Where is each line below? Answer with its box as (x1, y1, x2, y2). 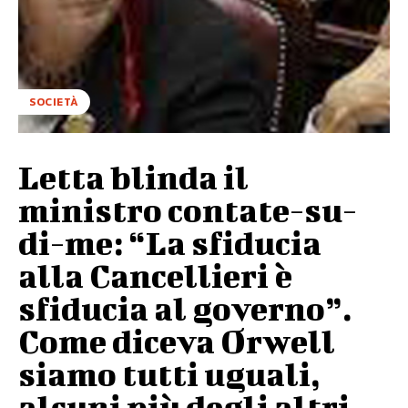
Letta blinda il (18, 157, 249, 196)
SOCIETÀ (29, 93, 79, 110)
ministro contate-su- (18, 189, 357, 229)
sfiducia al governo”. (18, 288, 352, 327)
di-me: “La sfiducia (18, 222, 321, 261)
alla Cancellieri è (18, 255, 292, 294)
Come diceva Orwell (18, 321, 335, 360)
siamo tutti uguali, (18, 353, 321, 393)
